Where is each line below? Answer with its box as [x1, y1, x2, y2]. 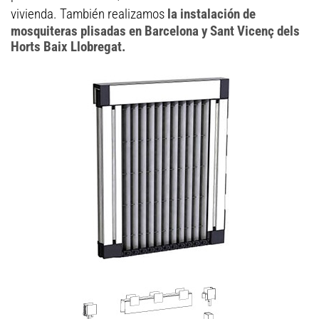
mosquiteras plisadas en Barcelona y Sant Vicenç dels [11, 23, 300, 39]
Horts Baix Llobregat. [11, 38, 126, 55]
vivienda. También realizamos [11, 6, 167, 22]
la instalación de [167, 6, 256, 22]
